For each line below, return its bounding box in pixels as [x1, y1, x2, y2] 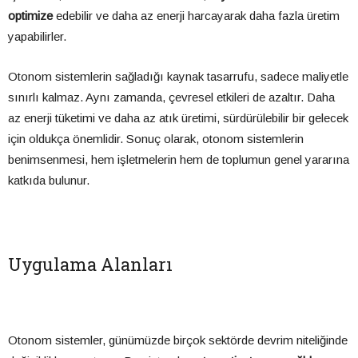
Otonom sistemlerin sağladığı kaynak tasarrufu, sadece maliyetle [8, 70, 348, 84]
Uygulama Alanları [8, 253, 173, 276]
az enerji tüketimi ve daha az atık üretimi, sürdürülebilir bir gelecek [8, 111, 348, 125]
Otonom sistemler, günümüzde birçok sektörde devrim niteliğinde [8, 333, 348, 348]
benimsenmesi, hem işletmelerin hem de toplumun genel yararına [8, 153, 349, 167]
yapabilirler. [8, 30, 66, 44]
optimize [8, 9, 53, 23]
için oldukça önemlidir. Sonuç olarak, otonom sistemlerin [8, 132, 304, 146]
